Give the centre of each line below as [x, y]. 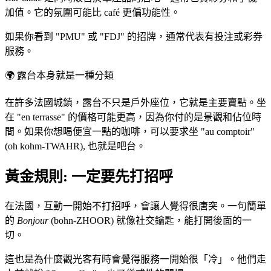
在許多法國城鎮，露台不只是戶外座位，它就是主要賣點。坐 [135, 103]
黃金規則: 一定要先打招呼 [89, 177]
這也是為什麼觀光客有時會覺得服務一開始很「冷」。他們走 [135, 260]
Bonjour [33, 221]
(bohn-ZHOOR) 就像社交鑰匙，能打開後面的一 [150, 221]
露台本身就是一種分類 [65, 76]
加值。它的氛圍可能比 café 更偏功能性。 [93, 13]
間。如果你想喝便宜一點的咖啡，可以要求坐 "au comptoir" [130, 132]
